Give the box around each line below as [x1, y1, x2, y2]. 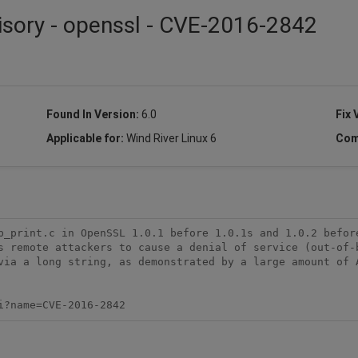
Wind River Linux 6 [125, 131, 217, 145]
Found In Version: [46, 107, 141, 121]
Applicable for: [46, 131, 126, 145]
